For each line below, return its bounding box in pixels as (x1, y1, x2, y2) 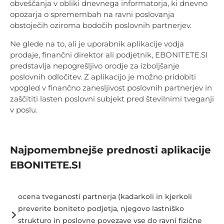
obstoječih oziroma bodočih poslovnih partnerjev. (10, 20, 193, 30)
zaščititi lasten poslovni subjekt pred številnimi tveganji (10, 93, 214, 103)
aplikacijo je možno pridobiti (91, 71, 196, 81)
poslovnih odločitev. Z (10, 71, 91, 81)
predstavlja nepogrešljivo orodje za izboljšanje (10, 60, 179, 70)
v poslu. (10, 104, 37, 114)
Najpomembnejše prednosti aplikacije (10, 144, 211, 156)
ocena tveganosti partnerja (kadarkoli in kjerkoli (18, 192, 192, 201)
